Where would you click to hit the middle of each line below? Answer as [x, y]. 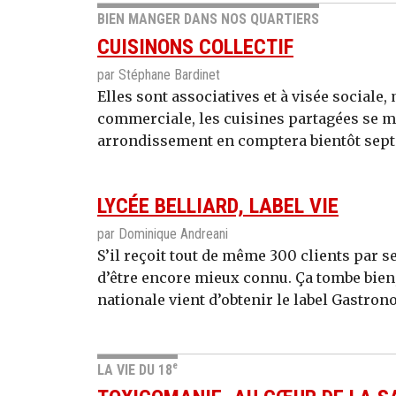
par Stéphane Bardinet [159, 74]
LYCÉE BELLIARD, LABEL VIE [218, 206]
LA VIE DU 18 [135, 369]
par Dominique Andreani [163, 234]
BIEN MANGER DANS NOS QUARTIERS [208, 19]
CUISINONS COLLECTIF [195, 46]
